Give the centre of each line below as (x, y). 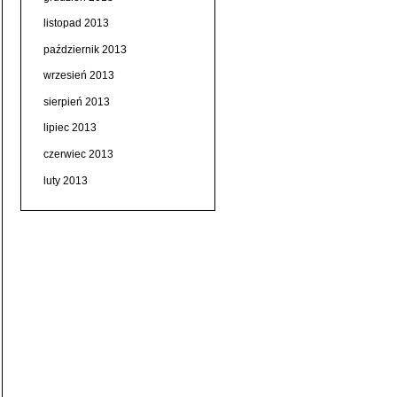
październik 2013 (85, 49)
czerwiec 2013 (78, 155)
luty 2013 (65, 180)
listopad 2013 (76, 23)
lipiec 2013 (70, 128)
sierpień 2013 (76, 101)
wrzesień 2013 (78, 76)
